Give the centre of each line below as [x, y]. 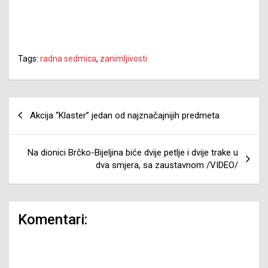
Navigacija [44, 106]
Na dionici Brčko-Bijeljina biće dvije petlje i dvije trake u [133, 152]
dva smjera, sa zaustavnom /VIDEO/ [167, 165]
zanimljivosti [124, 58]
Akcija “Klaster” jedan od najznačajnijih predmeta [125, 115]
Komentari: [53, 219]
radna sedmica [68, 58]
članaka [35, 125]
